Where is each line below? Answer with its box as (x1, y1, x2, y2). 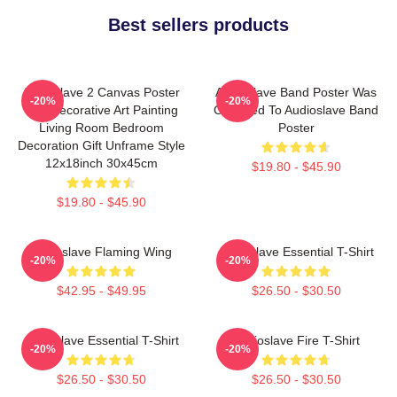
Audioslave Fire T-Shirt (232, 332, 360, 347)
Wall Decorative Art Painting (24, 102, 178, 117)
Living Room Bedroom (38, 120, 164, 135)
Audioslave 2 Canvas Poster (22, 84, 180, 99)
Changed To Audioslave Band (214, 102, 378, 117)
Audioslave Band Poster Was (215, 84, 377, 99)
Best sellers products (108, 14, 289, 35)
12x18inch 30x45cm (44, 155, 158, 170)
